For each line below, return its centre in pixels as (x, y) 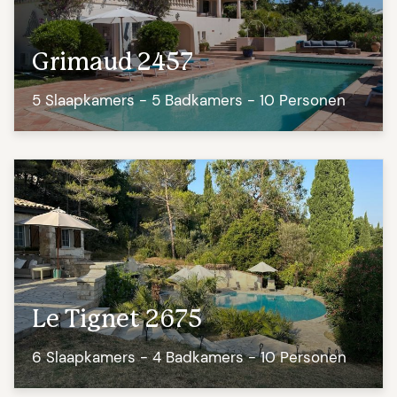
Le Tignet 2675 (117, 320)
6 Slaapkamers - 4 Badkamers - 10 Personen (189, 358)
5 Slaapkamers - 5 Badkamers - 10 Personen (189, 101)
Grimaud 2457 (113, 63)
